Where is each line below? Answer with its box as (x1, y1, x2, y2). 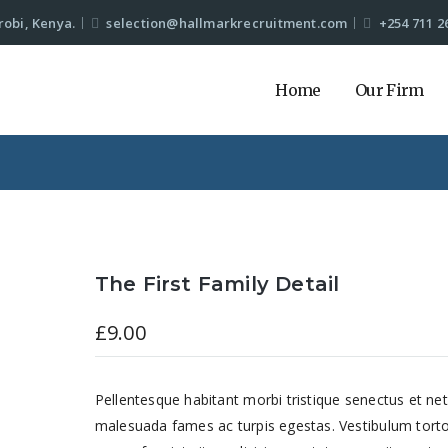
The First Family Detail (94, 272, 340, 296)
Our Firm (354, 80, 424, 100)
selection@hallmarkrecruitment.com (106, 13, 348, 32)
